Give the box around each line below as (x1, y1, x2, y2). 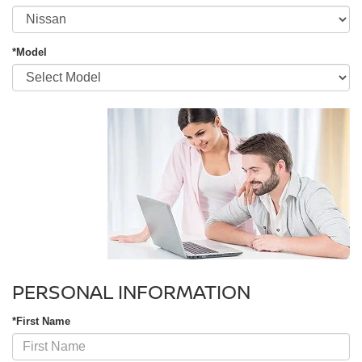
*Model (12, 45, 47, 58)
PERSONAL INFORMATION (12, 277, 250, 305)
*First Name (12, 314, 70, 327)
